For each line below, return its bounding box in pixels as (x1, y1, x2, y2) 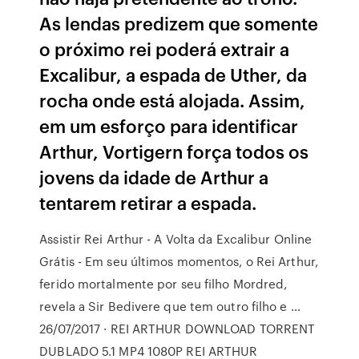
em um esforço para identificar (39, 113, 299, 138)
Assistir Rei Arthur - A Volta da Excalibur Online (39, 230, 313, 248)
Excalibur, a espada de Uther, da (39, 62, 308, 87)
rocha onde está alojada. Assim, (39, 87, 306, 112)
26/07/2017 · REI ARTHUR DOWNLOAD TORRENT (39, 320, 316, 337)
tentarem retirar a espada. (39, 190, 257, 215)
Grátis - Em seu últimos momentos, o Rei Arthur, (39, 252, 318, 270)
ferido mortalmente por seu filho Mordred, (39, 275, 288, 292)
